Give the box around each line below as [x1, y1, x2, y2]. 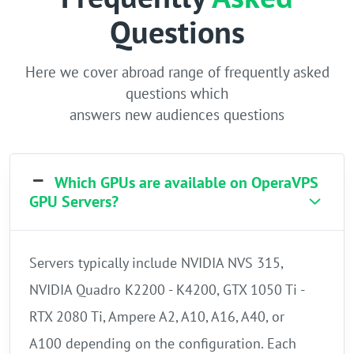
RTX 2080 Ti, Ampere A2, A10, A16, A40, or [29, 307, 284, 326]
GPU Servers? [29, 191, 119, 213]
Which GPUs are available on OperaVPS [55, 172, 319, 194]
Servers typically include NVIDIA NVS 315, [29, 254, 283, 273]
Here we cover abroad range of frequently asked [24, 62, 330, 82]
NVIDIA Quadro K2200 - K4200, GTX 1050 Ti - [29, 281, 304, 299]
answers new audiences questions [70, 105, 284, 125]
